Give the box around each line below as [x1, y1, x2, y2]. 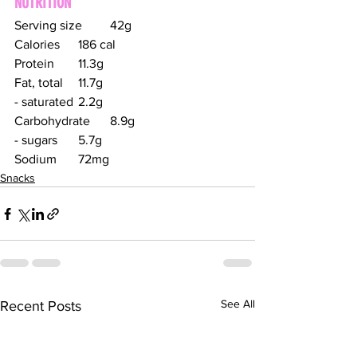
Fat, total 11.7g [78, 76, 103, 90]
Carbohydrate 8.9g [110, 114, 135, 128]
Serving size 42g [110, 18, 131, 33]
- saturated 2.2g [78, 95, 103, 109]
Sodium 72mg [78, 152, 109, 167]
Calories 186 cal [78, 37, 116, 52]
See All [221, 297, 255, 311]
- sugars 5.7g [78, 133, 102, 147]
